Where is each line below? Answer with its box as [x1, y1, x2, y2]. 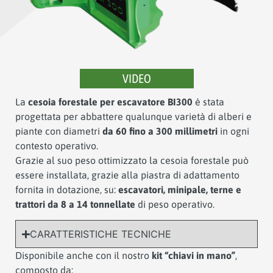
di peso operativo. [138, 198, 214, 210]
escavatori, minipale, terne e [118, 183, 241, 195]
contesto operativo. [15, 140, 98, 151]
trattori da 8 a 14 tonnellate [15, 198, 138, 210]
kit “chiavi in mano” [152, 250, 235, 261]
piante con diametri [15, 125, 102, 136]
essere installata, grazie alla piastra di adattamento [15, 169, 239, 180]
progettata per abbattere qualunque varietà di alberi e [15, 110, 252, 122]
